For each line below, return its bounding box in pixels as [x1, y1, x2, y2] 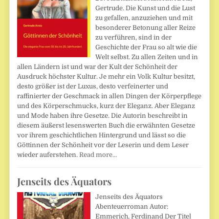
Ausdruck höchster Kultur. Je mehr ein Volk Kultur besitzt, [17, 73, 196, 81]
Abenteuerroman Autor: [95, 203, 169, 211]
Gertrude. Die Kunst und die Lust [95, 4, 196, 12]
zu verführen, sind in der [95, 34, 172, 42]
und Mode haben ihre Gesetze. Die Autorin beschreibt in [17, 112, 188, 120]
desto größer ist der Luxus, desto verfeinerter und [17, 83, 169, 90]
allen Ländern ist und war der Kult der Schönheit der [17, 63, 178, 71]
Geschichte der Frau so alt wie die [95, 44, 197, 51]
